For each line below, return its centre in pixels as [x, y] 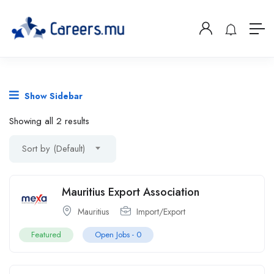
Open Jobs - [116, 235]
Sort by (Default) [54, 149]
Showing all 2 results [49, 121]
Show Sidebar [52, 96]
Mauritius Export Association [131, 192]
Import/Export [161, 212]
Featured [46, 235]
